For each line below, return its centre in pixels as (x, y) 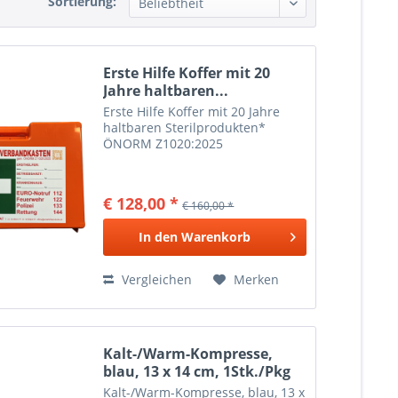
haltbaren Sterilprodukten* (185, 128)
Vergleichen (155, 280)
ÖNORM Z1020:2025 (163, 144)
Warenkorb (215, 237)
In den (158, 237)
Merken (257, 280)
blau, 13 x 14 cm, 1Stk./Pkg (197, 371)
